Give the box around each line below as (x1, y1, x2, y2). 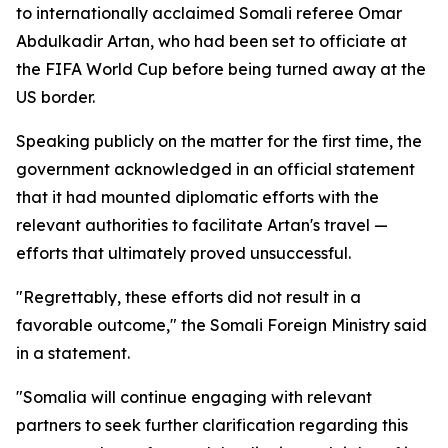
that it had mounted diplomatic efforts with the (16, 187, 379, 207)
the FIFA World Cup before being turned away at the (16, 59, 426, 79)
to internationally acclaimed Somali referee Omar (16, 3, 402, 23)
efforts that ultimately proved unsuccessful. (16, 243, 351, 263)
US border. (16, 87, 95, 107)
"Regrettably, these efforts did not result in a (16, 287, 361, 307)
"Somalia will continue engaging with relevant (16, 387, 372, 407)
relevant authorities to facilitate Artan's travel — (16, 215, 388, 235)
